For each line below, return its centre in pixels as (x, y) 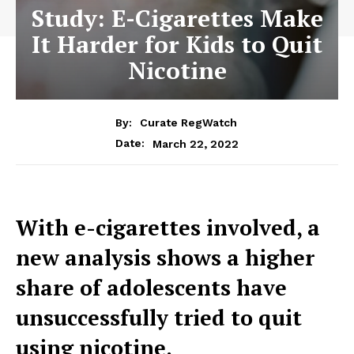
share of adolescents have (151, 288)
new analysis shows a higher (165, 258)
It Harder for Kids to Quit (177, 44)
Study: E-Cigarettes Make (177, 18)
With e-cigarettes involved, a (168, 228)
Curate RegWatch (188, 123)
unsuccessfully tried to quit (159, 318)
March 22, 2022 (196, 143)
